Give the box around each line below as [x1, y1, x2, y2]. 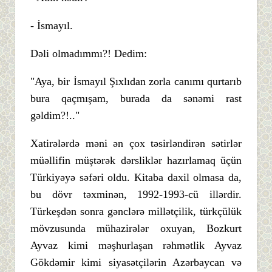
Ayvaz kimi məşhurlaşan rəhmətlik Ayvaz [30, 239, 242, 252]
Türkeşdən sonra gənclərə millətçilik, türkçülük [30, 205, 242, 218]
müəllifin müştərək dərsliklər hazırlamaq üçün [30, 154, 242, 167]
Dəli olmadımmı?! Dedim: [30, 47, 147, 60]
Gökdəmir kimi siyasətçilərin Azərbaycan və [30, 256, 242, 269]
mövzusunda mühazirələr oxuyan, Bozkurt [30, 222, 242, 235]
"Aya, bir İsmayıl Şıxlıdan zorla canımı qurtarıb [30, 75, 242, 88]
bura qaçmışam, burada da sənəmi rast [30, 92, 242, 105]
